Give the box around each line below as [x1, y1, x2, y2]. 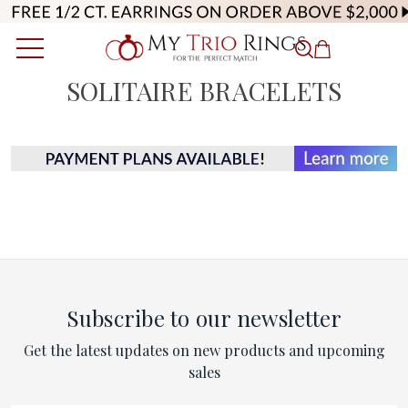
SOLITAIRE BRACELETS [66, 74, 342, 107]
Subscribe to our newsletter [66, 303, 342, 333]
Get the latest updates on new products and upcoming [23, 341, 385, 361]
